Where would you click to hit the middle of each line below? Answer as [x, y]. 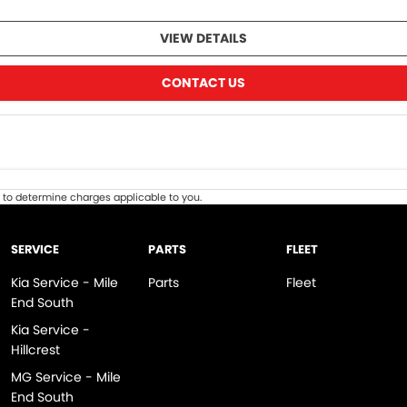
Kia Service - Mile [64, 283]
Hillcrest [35, 350]
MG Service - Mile [65, 377]
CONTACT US [203, 83]
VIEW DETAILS [203, 39]
